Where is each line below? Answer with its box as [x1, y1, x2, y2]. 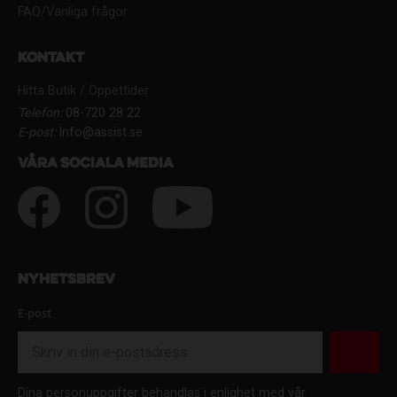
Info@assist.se [56, 125, 143, 140]
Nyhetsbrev [18, 273, 115, 288]
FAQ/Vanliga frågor [18, 4, 128, 19]
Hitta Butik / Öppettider [18, 83, 149, 98]
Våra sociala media [18, 157, 174, 172]
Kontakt [18, 51, 84, 66]
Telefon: [18, 105, 62, 121]
